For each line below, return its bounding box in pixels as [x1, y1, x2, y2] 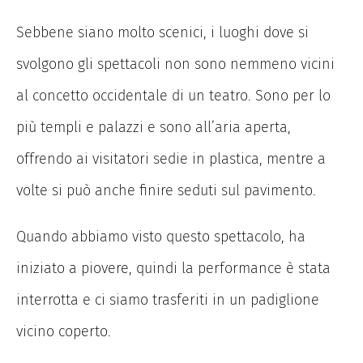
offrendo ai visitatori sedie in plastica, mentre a [16, 149, 326, 168]
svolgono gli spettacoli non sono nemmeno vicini [16, 54, 335, 73]
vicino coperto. [16, 322, 111, 340]
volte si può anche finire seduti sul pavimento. [16, 181, 316, 199]
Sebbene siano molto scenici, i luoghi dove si [16, 23, 309, 41]
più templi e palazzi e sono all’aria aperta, [16, 117, 291, 136]
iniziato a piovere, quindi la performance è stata [16, 258, 331, 277]
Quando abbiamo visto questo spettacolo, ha [16, 227, 305, 246]
